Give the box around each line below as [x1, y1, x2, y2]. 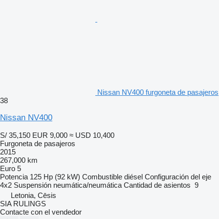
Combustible [82, 172, 122, 181]
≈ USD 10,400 [69, 131, 114, 139]
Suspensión [14, 180, 51, 189]
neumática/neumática [53, 180, 122, 189]
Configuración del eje [145, 172, 211, 181]
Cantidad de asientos [124, 180, 191, 189]
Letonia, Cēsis [11, 191, 56, 199]
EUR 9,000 [32, 131, 67, 139]
